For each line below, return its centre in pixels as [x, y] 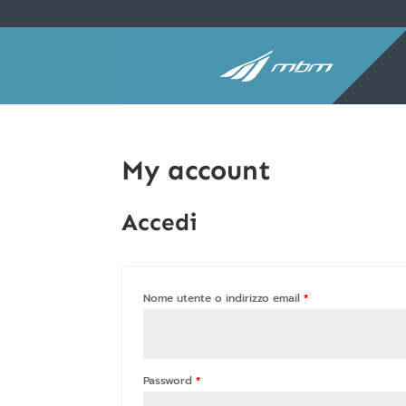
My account [197, 170]
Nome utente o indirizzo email [224, 298]
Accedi [160, 222]
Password [170, 381]
